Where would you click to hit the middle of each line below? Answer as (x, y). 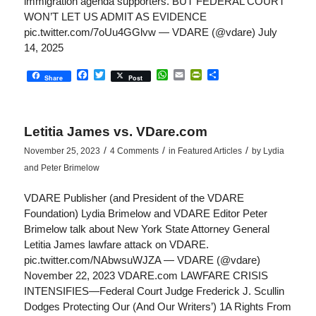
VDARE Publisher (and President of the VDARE (134, 198)
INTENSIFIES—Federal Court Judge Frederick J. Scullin (154, 291)
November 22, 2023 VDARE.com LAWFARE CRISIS (146, 276)
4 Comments (134, 151)
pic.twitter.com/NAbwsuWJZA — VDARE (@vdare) (142, 260)
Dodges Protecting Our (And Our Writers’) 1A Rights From (157, 307)
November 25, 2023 (62, 151)
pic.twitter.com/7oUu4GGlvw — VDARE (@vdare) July (150, 32)
